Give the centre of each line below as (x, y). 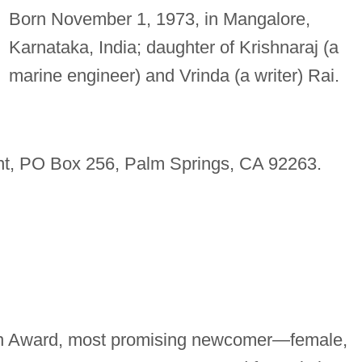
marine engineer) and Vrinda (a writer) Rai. (174, 76)
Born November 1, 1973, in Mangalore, (159, 19)
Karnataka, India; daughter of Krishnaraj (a (173, 48)
